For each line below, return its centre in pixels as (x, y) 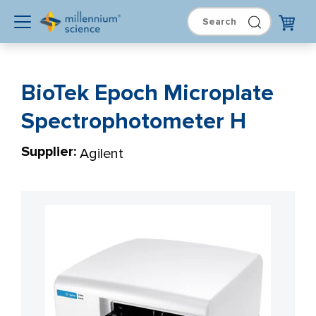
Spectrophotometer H (134, 121)
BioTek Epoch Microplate (147, 93)
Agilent (102, 153)
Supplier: (49, 152)
